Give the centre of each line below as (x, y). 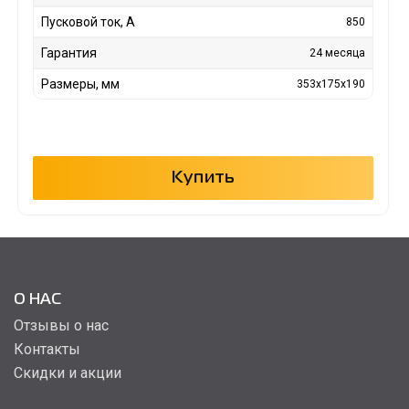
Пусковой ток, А (88, 21)
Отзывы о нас (61, 325)
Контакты (47, 349)
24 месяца (338, 52)
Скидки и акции (68, 372)
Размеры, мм (80, 84)
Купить (203, 178)
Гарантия (68, 52)
